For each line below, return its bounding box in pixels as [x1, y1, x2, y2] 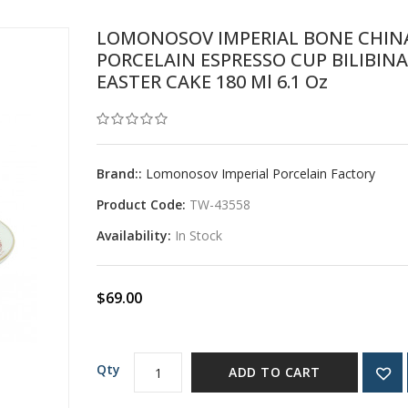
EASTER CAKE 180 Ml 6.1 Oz [97, 69, 329, 94]
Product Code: [97, 196, 190, 213]
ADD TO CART [229, 363, 321, 381]
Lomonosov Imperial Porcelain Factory [146, 165, 376, 182]
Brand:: [97, 165, 147, 182]
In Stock [175, 227, 223, 244]
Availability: [97, 227, 176, 244]
